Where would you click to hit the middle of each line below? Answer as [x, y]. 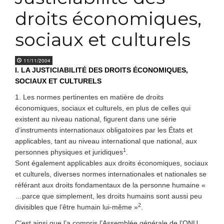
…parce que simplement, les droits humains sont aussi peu [108, 196]
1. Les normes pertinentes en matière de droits [89, 97]
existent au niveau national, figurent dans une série [96, 119]
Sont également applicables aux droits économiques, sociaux [111, 163]
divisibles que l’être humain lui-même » [76, 207]
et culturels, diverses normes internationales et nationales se [111, 174]
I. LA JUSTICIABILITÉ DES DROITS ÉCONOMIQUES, [101, 70]
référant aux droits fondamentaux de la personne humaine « [110, 185]
